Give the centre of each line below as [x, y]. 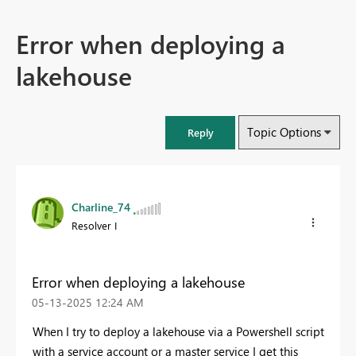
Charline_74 [101, 207]
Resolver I [94, 226]
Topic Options [284, 132]
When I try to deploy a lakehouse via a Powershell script [178, 331]
